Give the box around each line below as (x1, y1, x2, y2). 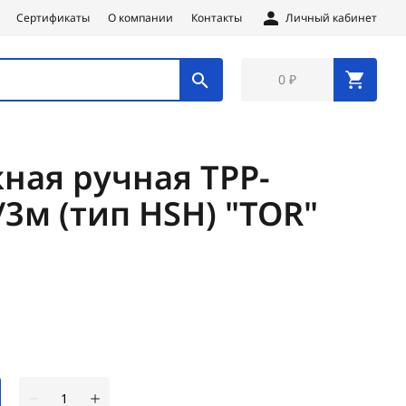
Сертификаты (16, 10, 90, 25)
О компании (108, 10, 173, 25)
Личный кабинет (285, 10, 377, 25)
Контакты (191, 10, 242, 25)
